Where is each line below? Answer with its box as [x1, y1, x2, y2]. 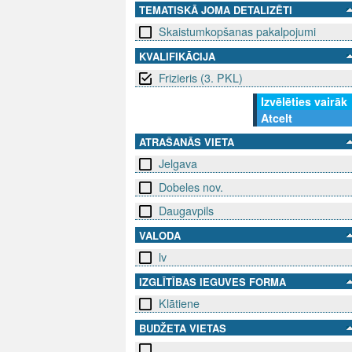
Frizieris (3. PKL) [159, 70, 243, 86]
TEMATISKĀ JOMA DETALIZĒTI [139, 2, 292, 18]
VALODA [139, 228, 181, 244]
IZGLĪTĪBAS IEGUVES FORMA [139, 274, 286, 290]
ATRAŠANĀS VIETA [139, 134, 234, 150]
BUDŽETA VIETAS [139, 321, 226, 336]
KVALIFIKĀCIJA [139, 49, 215, 64]
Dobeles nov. [159, 179, 223, 196]
